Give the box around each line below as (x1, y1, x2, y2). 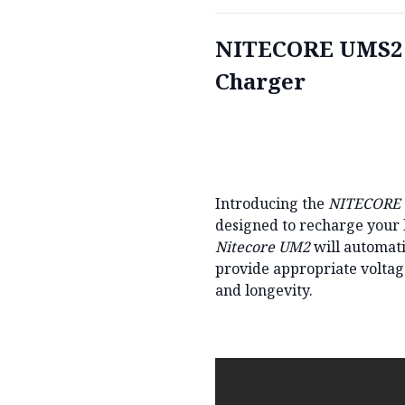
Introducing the (215, 193, 328, 213)
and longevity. (215, 279, 313, 300)
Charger (215, 65, 306, 96)
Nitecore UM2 (215, 236, 310, 257)
